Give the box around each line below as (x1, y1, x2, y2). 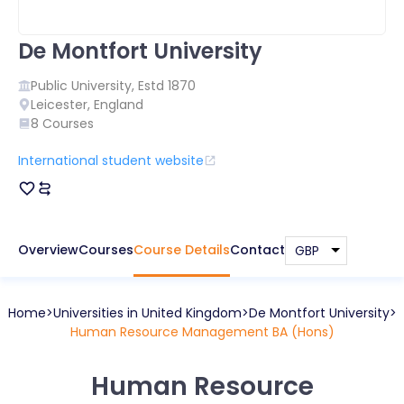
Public (31, 76, 68, 95)
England (94, 95, 143, 114)
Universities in (52, 303, 142, 322)
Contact (230, 240, 285, 259)
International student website (18, 151, 204, 170)
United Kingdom (141, 303, 242, 322)
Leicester (31, 95, 87, 114)
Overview (18, 240, 78, 259)
